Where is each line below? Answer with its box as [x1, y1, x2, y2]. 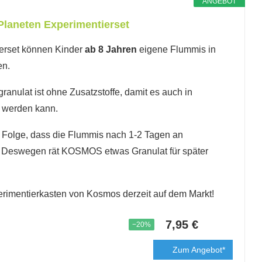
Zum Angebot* [172, 245, 225, 254]
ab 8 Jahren [85, 44, 139, 54]
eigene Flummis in [139, 44, 216, 54]
